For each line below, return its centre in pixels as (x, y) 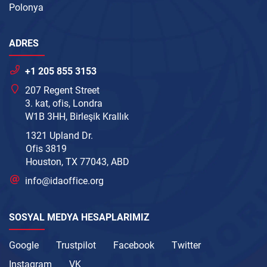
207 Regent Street (63, 90)
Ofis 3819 (46, 148)
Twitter (186, 245)
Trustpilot (76, 245)
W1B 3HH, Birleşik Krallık (77, 116)
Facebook (134, 245)
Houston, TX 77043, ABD (77, 162)
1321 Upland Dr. (59, 135)
